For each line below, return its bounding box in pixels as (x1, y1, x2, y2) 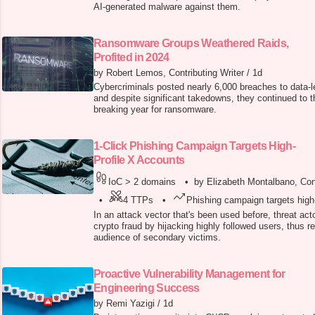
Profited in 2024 (94, 51, 169, 64)
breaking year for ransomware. (94, 104, 217, 115)
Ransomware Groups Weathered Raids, (94, 37, 289, 50)
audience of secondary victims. (94, 232, 221, 243)
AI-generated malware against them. (94, 1, 240, 13)
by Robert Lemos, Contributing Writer (94, 67, 244, 79)
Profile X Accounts (94, 154, 185, 167)
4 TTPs (123, 195, 153, 206)
